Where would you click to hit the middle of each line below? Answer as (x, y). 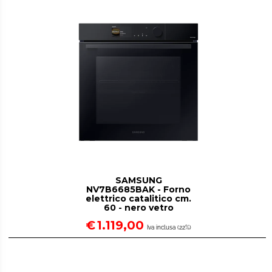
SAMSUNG (138, 181)
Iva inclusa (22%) (169, 228)
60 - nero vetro (138, 208)
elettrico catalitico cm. (139, 199)
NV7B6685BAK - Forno (139, 190)
